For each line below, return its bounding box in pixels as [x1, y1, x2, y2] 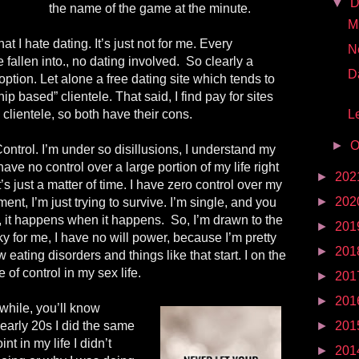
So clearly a [186, 54, 253, 69]
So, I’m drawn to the [171, 213, 283, 228]
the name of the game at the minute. [49, 2, 251, 16]
